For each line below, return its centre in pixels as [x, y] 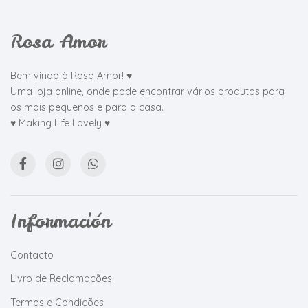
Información [60, 221]
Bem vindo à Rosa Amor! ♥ [71, 76]
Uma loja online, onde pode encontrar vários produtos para [147, 92]
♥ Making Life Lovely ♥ [60, 123]
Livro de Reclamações [61, 279]
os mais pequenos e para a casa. [87, 108]
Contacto [32, 255]
